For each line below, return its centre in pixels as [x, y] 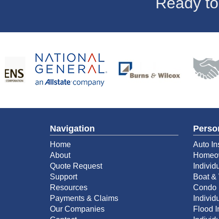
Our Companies [77, 209]
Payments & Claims [84, 198]
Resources [69, 187]
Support [64, 176]
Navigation [72, 128]
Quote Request [76, 166]
